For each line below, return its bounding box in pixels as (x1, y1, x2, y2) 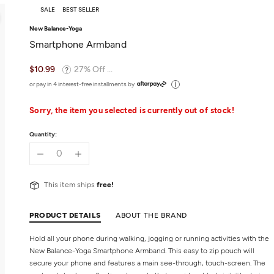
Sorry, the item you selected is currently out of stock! (29, 106, 235, 116)
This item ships (44, 180, 97, 190)
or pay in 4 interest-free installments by (29, 80, 135, 89)
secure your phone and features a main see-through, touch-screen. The (29, 259, 265, 268)
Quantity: (29, 130, 57, 139)
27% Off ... (74, 64, 113, 75)
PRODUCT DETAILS (29, 211, 101, 220)
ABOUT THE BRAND (116, 211, 187, 220)
